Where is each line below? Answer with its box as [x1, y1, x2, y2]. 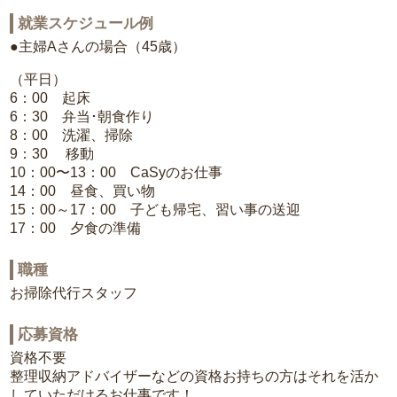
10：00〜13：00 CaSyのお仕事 [10, 165, 223, 181]
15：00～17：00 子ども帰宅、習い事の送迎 [10, 202, 301, 218]
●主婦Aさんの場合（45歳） [10, 39, 187, 55]
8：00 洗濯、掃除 [10, 128, 134, 144]
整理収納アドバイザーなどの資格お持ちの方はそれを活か [10, 369, 379, 385]
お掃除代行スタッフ [10, 285, 138, 301]
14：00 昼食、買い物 [10, 183, 156, 199]
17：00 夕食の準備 [10, 221, 142, 237]
